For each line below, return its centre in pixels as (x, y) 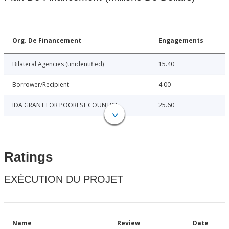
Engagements (181, 41)
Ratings (28, 157)
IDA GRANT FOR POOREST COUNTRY (65, 105)
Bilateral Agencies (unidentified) (58, 64)
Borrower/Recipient (41, 85)
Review (129, 223)
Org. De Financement (47, 41)
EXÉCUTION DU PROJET (64, 180)
